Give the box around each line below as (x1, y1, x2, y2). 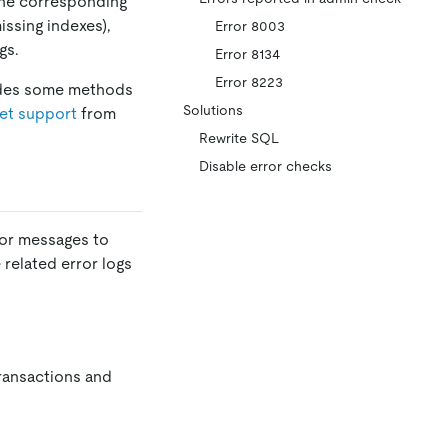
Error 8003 (215, 18, 285, 34)
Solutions (183, 102, 243, 118)
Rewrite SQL (199, 130, 279, 146)
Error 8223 (215, 74, 283, 90)
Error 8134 (215, 46, 280, 62)
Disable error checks (199, 158, 332, 174)
